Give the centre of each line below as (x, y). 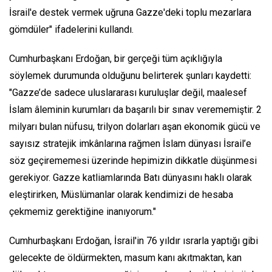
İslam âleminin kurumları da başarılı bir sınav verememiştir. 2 (135, 110)
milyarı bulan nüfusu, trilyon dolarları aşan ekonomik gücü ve (135, 127)
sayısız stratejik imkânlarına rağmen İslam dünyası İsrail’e (130, 144)
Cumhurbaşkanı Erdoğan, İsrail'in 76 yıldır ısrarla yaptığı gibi (134, 241)
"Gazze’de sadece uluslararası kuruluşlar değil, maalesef (128, 93)
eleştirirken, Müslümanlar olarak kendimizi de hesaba (121, 195)
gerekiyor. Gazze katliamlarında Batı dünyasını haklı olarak (131, 178)
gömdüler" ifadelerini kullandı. (71, 30)
